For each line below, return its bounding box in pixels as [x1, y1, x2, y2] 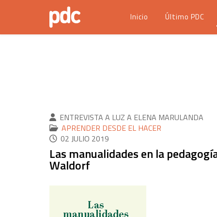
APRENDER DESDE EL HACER [62, 122, 161, 134]
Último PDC [165, 11, 204, 22]
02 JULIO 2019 [61, 133, 109, 144]
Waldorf [49, 156, 90, 174]
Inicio [130, 11, 148, 22]
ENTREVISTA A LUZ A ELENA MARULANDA [60, 111, 203, 123]
